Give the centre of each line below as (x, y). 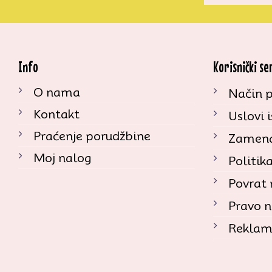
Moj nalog (62, 158)
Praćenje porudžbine (92, 136)
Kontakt (56, 114)
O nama (57, 92)
